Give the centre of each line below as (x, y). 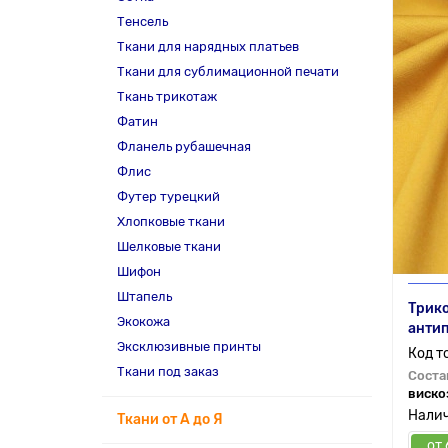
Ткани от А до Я (170, 419)
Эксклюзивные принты (189, 346)
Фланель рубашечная (184, 146)
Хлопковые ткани (171, 221)
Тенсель (142, 21)
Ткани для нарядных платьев (208, 46)
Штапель (144, 296)
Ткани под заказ (168, 371)
